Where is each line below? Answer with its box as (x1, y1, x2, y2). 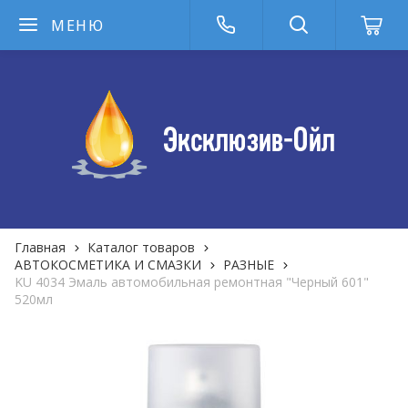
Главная (15, 239, 66, 256)
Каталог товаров (87, 239, 195, 256)
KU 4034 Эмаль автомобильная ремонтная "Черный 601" (15, 273, 369, 291)
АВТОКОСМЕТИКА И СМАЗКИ (15, 256, 201, 273)
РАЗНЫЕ (223, 256, 274, 273)
